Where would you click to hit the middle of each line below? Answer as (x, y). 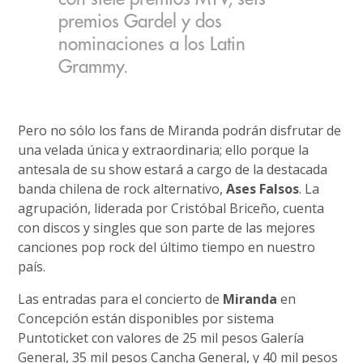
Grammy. (94, 67)
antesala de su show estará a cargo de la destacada (173, 169)
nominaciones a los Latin (152, 44)
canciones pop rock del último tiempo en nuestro (167, 247)
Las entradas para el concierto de (121, 299)
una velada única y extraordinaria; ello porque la (164, 150)
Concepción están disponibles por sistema (146, 318)
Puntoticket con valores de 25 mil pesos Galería (161, 338)
